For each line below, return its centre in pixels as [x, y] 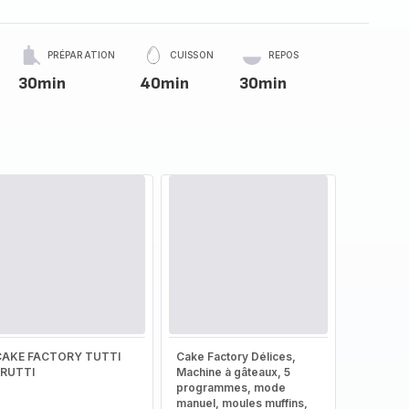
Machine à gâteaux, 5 [233, 372]
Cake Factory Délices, [236, 357]
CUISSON [192, 55]
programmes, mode [231, 388]
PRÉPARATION [81, 55]
